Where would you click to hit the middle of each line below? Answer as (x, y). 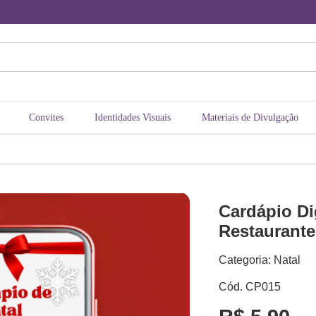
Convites (46, 117)
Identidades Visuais (133, 117)
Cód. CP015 (249, 287)
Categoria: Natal (259, 260)
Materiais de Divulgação (250, 117)
